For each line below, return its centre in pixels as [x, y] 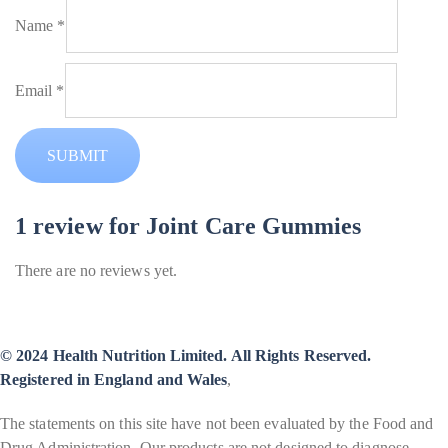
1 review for [81, 225]
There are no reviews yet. [96, 270]
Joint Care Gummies [254, 225]
